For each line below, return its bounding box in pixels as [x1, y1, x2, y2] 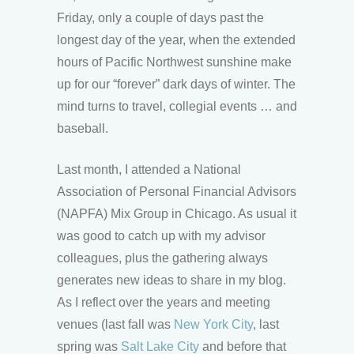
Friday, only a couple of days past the [57, 10, 264, 24]
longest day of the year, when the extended [57, 32, 296, 47]
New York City [174, 317, 253, 331]
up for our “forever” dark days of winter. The [57, 77, 296, 91]
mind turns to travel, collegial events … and [57, 99, 297, 113]
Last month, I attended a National [57, 162, 241, 176]
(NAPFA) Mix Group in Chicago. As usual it [57, 206, 296, 220]
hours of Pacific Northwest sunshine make [57, 55, 292, 69]
